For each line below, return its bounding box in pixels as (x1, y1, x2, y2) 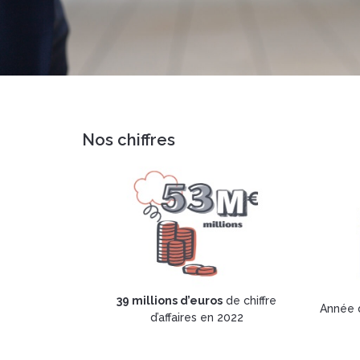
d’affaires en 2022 (149, 310, 243, 324)
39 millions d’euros (117, 293, 223, 307)
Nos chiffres (82, 129, 175, 149)
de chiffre (223, 293, 276, 307)
